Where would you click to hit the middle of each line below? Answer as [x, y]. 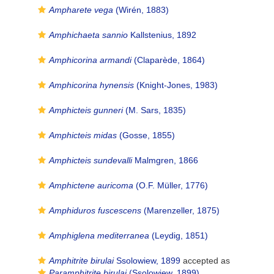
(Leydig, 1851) [179, 235]
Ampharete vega [81, 10]
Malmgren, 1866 [165, 160]
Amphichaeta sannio [88, 35]
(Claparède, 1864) [168, 60]
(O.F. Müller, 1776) [171, 185]
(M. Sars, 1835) [154, 110]
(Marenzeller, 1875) [180, 210]
